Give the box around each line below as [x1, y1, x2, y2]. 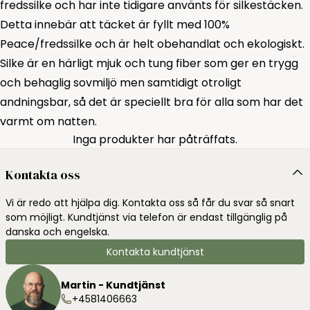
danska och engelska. [6, 225, 109, 239]
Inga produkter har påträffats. [73, 131, 237, 147]
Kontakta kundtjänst [106, 245, 204, 259]
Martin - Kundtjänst [61, 278, 165, 292]
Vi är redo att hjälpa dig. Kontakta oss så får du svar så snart [6, 196, 295, 210]
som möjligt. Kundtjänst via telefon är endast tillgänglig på [6, 210, 287, 224]
